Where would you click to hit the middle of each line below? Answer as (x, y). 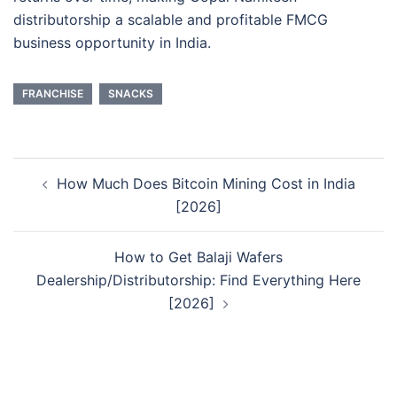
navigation (67, 193)
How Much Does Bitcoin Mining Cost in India (206, 183)
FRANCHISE (53, 93)
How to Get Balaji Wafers (198, 257)
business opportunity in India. (112, 42)
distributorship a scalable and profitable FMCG (171, 19)
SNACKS (131, 93)
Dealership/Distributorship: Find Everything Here (198, 280)
